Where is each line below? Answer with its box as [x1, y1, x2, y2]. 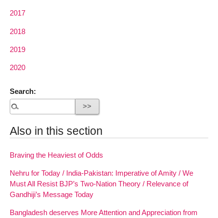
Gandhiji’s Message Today [10, 190, 93, 199]
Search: [10, 87, 36, 95]
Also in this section [10, 124, 103, 137]
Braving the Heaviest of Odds [10, 150, 103, 159]
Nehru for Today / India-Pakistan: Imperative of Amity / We [10, 168, 193, 177]
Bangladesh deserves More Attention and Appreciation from [10, 208, 198, 217]
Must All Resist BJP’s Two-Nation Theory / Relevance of [10, 179, 188, 188]
